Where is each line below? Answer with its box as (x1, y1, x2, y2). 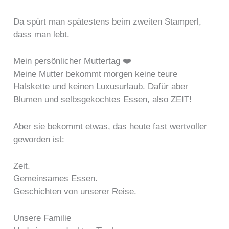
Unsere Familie (13, 213, 72, 223)
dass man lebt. (13, 30, 70, 40)
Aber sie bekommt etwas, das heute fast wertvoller (13, 121, 208, 131)
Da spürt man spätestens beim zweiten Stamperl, (13, 17, 202, 27)
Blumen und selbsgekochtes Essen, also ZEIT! (13, 95, 192, 105)
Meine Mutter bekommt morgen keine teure (13, 69, 178, 79)
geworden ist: (13, 134, 65, 144)
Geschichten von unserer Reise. (13, 186, 137, 196)
